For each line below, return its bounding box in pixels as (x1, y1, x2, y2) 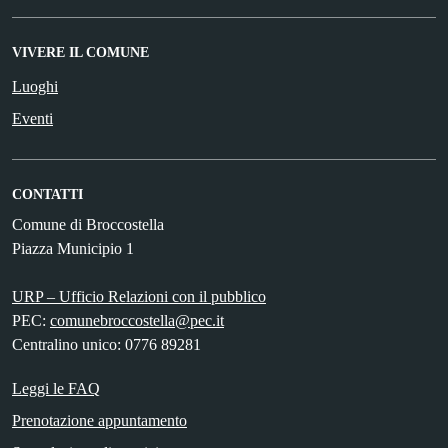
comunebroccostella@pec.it (50, 311, 224, 329)
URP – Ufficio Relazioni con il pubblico (12, 287, 266, 305)
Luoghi (12, 77, 58, 95)
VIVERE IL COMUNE (12, 44, 149, 60)
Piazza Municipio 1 (12, 239, 134, 257)
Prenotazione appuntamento (12, 411, 187, 429)
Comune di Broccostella (12, 215, 164, 233)
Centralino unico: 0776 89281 (12, 335, 201, 353)
